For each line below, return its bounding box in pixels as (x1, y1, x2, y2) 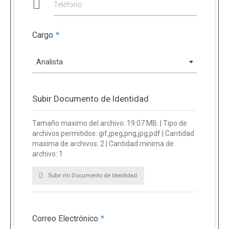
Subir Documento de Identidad (32, 93, 149, 104)
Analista (36, 57, 63, 66)
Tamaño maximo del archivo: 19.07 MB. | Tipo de (32, 119, 188, 127)
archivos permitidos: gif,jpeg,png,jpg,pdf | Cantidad (32, 129, 195, 138)
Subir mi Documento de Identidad (48, 172, 138, 179)
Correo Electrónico (32, 213, 99, 223)
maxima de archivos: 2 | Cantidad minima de (32, 139, 174, 148)
